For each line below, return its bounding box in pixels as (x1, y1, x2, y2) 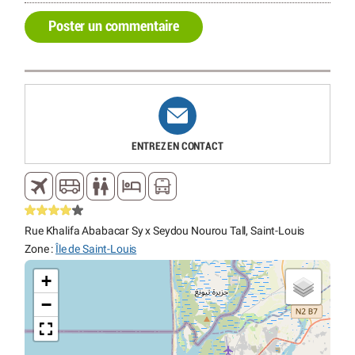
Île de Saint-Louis (55, 242, 137, 256)
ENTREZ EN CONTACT (132, 140, 223, 152)
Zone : (25, 242, 56, 256)
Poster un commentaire (48, 19, 179, 35)
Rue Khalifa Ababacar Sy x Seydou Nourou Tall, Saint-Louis (25, 224, 305, 238)
